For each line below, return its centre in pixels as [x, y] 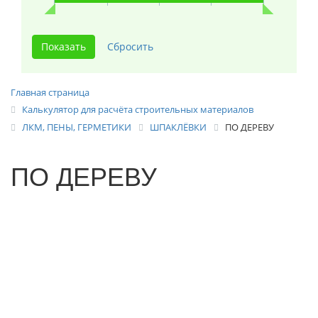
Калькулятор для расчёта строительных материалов [138, 109]
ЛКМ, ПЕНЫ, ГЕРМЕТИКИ [77, 127]
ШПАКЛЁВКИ [178, 127]
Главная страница [50, 92]
